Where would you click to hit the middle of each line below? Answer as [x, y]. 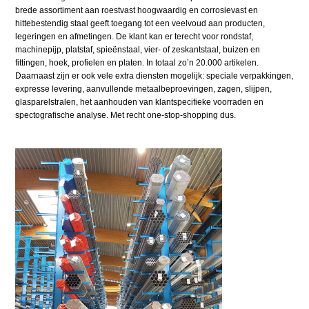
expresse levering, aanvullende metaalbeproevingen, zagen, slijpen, [144, 89]
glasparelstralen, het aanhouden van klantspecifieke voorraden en [140, 102]
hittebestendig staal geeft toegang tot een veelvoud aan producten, [140, 24]
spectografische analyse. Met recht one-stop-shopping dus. [126, 116]
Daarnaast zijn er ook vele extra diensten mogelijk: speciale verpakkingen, [154, 76]
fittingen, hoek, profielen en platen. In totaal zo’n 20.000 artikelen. [137, 63]
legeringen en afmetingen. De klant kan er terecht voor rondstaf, [134, 37]
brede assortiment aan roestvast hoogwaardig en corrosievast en [137, 11]
